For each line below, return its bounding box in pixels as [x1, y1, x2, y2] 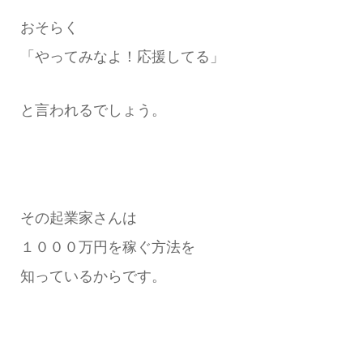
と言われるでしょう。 [19, 101, 166, 118]
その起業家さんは [19, 209, 137, 226]
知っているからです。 [19, 267, 166, 284]
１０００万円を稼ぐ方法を [19, 238, 195, 255]
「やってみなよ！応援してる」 [19, 48, 224, 65]
